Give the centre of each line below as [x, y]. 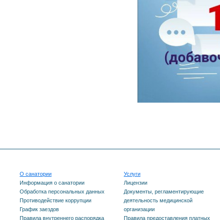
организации [139, 209]
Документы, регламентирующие [164, 191]
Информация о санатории [52, 182]
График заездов [39, 209]
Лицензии [136, 182]
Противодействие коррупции [55, 200]
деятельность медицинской [158, 200]
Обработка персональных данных [62, 191]
